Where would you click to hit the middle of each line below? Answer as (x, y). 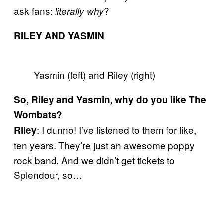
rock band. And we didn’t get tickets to (94, 160)
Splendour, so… (48, 174)
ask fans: (34, 10)
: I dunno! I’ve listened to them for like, (116, 129)
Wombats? (38, 114)
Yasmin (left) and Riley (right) (94, 74)
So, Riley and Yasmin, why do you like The (110, 99)
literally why (79, 11)
